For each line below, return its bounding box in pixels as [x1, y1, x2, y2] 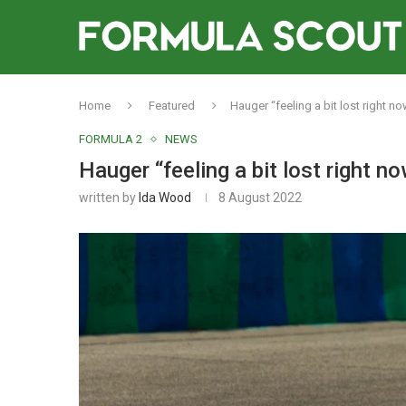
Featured [149, 99, 195, 112]
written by [79, 190, 139, 205]
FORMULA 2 [79, 132, 142, 146]
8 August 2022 [218, 190, 302, 205]
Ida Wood [139, 190, 191, 205]
